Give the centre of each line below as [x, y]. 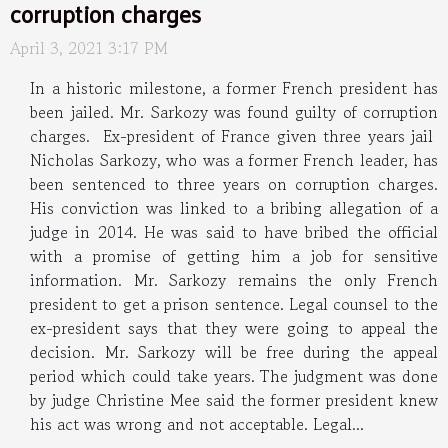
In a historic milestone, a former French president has [234, 87]
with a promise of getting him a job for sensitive [234, 255]
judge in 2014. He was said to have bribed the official [234, 231]
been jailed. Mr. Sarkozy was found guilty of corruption [234, 111]
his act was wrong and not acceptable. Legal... [197, 423]
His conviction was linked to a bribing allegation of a [234, 207]
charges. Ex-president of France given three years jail [234, 135]
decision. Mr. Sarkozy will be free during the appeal [234, 351]
